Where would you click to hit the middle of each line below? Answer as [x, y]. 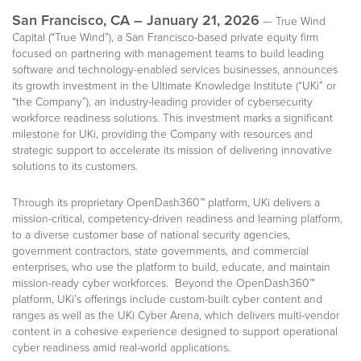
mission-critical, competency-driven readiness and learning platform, [177, 218]
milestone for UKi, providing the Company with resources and [162, 133]
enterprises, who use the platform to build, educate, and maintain [171, 266]
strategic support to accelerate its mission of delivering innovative [172, 149]
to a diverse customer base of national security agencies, [151, 234]
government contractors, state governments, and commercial [160, 250]
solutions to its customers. [75, 166]
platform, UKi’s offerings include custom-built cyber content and [167, 299]
